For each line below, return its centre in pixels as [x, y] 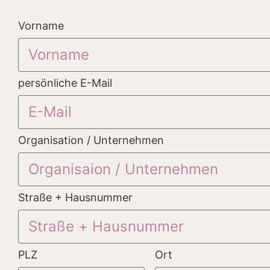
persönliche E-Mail [65, 83]
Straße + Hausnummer [75, 197]
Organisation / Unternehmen [91, 140]
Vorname [41, 25]
